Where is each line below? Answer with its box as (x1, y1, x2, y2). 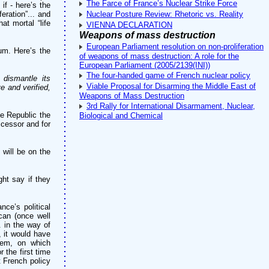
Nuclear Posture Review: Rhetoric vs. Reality (86, 10, 243, 19)
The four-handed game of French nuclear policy (86, 71, 250, 80)
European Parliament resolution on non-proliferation (86, 42, 264, 51)
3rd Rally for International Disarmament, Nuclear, (86, 101, 255, 110)
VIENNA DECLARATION (86, 20, 172, 29)
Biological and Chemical (79, 111, 163, 120)
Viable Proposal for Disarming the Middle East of (86, 82, 256, 91)
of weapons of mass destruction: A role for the (79, 52, 239, 61)
